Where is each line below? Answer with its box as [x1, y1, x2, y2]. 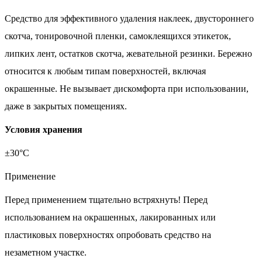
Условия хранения [5, 124, 82, 135]
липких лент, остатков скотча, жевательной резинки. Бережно [5, 48, 252, 58]
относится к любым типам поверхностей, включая [5, 65, 206, 76]
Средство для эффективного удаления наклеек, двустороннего [5, 13, 254, 23]
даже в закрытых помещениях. [5, 101, 127, 111]
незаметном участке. [5, 247, 87, 257]
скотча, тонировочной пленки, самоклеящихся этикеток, [5, 30, 231, 41]
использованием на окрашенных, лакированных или [5, 212, 216, 222]
